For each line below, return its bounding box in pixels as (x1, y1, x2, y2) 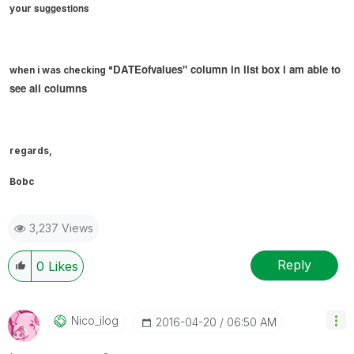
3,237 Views (29, 220, 93, 235)
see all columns (9, 80, 87, 96)
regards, (9, 145, 52, 156)
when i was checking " (9, 64, 113, 76)
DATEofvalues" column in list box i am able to (113, 61, 341, 77)
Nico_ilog (71, 313, 119, 327)
